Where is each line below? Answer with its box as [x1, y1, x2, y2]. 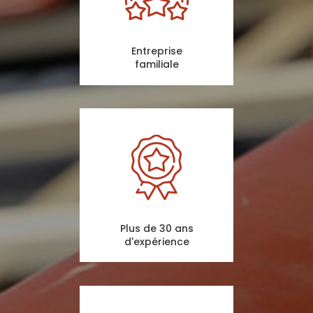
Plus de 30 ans [119, 221, 194, 235]
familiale [134, 57, 179, 72]
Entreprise [131, 44, 182, 59]
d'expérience [124, 234, 189, 249]
